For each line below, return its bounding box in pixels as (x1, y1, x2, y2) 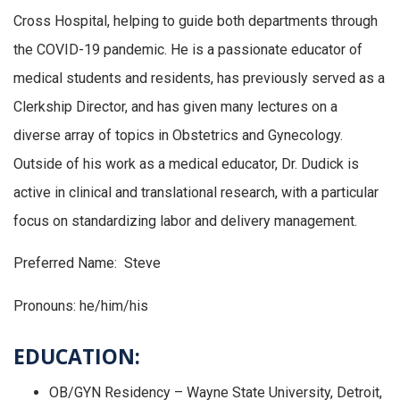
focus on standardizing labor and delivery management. (13, 212, 357, 229)
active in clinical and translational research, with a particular (13, 183, 379, 201)
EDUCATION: (13, 341, 140, 371)
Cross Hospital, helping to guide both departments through (13, 12, 378, 29)
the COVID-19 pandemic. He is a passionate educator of (13, 40, 362, 58)
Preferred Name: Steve (13, 254, 161, 272)
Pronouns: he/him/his (13, 296, 148, 314)
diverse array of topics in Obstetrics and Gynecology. (13, 126, 343, 144)
